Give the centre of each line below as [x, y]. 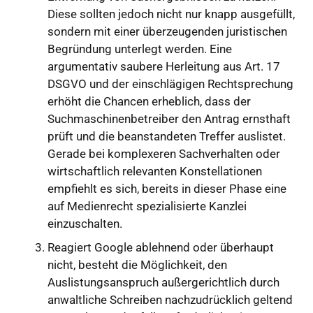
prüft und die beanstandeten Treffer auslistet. [167, 137]
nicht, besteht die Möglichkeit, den [137, 264]
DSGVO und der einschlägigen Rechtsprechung [170, 84]
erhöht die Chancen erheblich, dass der [149, 102]
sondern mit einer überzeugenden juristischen [167, 32]
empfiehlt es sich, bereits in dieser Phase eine [167, 189]
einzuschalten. [85, 224]
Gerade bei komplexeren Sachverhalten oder [164, 154]
